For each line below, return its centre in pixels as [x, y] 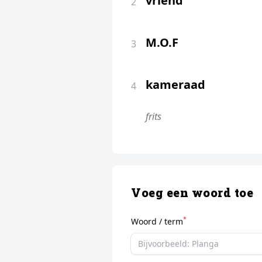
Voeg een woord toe [192, 192]
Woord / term [157, 221]
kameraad [175, 84]
